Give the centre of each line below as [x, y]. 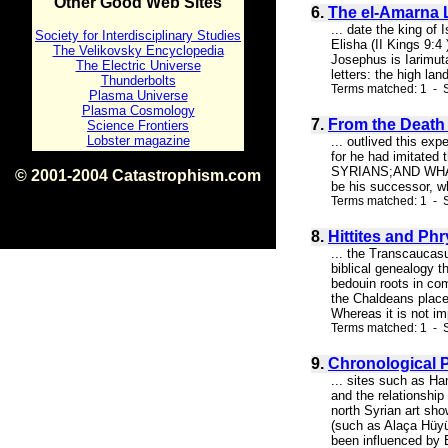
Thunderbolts [138, 80]
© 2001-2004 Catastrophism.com [138, 175]
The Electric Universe [138, 65]
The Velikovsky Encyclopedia [138, 50]
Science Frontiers [138, 125]
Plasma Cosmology [138, 110]
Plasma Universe [138, 95]
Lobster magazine [138, 140]
